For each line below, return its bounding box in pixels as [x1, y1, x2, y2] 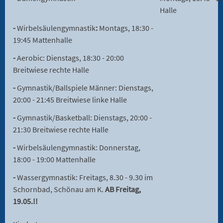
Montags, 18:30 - [99, 23, 153, 33]
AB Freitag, [104, 184, 141, 195]
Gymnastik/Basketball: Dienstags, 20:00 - [17, 112, 152, 123]
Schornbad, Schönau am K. [13, 184, 104, 195]
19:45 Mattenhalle [13, 35, 72, 45]
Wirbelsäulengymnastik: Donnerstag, [17, 142, 140, 153]
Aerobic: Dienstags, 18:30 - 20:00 [17, 53, 124, 63]
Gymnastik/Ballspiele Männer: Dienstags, [17, 83, 153, 93]
